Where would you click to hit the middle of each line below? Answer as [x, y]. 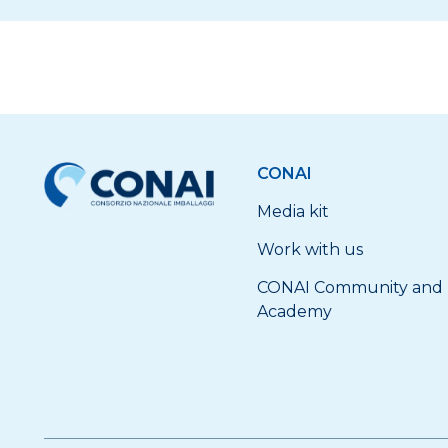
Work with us [310, 249]
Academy [295, 311]
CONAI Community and [350, 287]
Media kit [293, 211]
